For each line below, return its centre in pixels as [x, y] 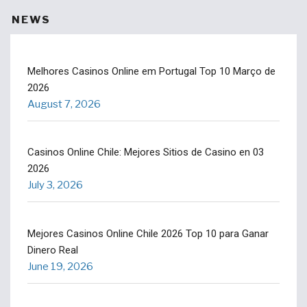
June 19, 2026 [60, 266]
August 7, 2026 [64, 104]
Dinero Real [53, 250]
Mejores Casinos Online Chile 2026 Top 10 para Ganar [148, 233]
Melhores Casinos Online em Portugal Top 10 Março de [151, 71]
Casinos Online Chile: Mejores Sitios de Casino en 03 [146, 152]
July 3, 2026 [55, 185]
